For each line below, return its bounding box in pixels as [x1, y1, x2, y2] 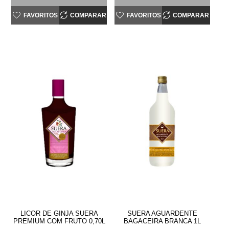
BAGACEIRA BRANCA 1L [123, 217, 201, 225]
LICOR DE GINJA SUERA [20, 210, 98, 218]
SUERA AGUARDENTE [127, 210, 197, 218]
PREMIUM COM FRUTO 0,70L [13, 217, 105, 225]
